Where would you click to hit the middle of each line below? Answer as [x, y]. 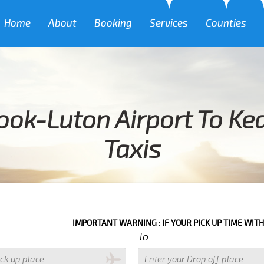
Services [169, 23]
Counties [226, 23]
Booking [113, 23]
